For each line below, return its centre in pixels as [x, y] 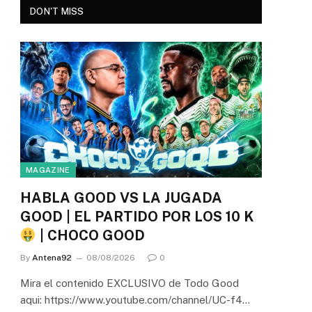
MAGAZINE [48, 170]
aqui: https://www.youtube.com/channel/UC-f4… [135, 300]
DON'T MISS [57, 11]
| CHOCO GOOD [90, 236]
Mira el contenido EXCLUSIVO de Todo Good [130, 283]
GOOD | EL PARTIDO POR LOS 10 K [137, 217]
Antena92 [52, 258]
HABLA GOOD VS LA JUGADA [121, 198]
